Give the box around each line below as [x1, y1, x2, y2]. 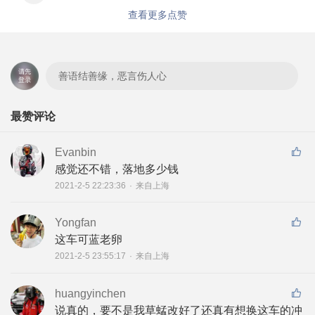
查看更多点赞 [128, 8, 187, 20]
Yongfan [55, 217, 96, 229]
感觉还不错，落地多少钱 [55, 162, 179, 175]
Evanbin [55, 146, 96, 158]
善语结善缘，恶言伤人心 [58, 70, 167, 82]
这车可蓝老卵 [55, 233, 122, 246]
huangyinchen [55, 287, 126, 300]
